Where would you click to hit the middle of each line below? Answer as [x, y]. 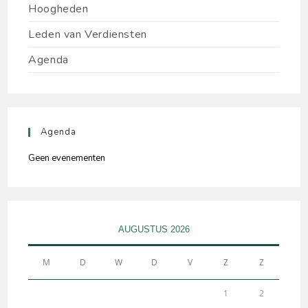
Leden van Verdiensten [88, 35]
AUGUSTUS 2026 [154, 230]
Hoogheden [58, 9]
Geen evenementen [67, 158]
